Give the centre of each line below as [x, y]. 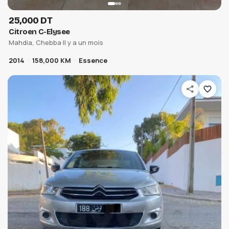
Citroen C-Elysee [39, 32]
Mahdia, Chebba [35, 43]
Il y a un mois [83, 43]
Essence [93, 61]
